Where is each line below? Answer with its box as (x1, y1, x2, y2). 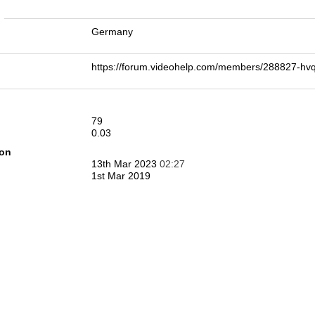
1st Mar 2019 (91, 170, 150, 181)
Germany (91, 26, 133, 37)
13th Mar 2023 (91, 158, 160, 169)
